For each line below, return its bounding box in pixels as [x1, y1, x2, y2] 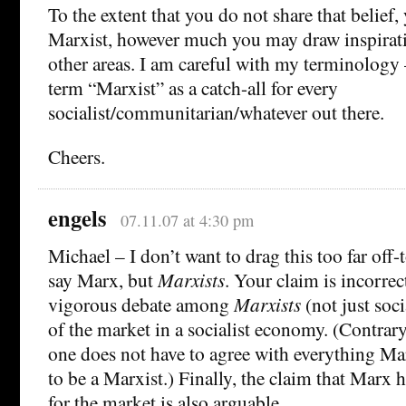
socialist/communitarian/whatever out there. [48, 99, 384, 126]
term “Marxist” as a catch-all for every [48, 74, 338, 101]
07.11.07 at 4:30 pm [120, 209, 254, 232]
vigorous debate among [48, 291, 234, 318]
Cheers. [48, 143, 105, 170]
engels [48, 202, 107, 235]
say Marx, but [48, 266, 158, 294]
